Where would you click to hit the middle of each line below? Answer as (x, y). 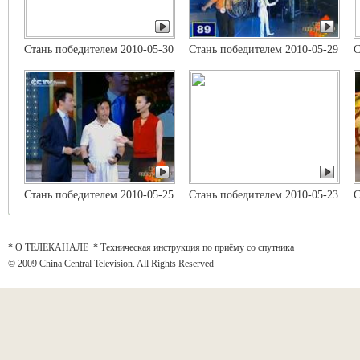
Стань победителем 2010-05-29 (264, 49)
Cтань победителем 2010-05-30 (99, 49)
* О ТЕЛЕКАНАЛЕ (48, 247)
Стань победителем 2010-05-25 (99, 195)
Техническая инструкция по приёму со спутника (197, 247)
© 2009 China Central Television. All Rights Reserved (111, 264)
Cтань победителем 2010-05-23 (264, 195)
